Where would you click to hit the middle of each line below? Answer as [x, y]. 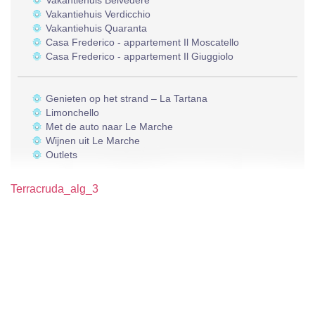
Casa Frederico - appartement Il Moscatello [142, 43]
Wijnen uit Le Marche [93, 141]
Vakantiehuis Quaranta [96, 28]
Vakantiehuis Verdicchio [98, 14]
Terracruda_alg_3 [54, 189]
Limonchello [72, 113]
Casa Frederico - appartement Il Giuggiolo [140, 57]
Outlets [62, 155]
